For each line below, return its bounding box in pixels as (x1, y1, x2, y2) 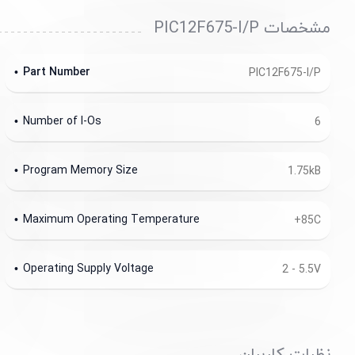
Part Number (22, 64, 90, 80)
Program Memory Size (22, 162, 138, 178)
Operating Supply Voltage (22, 261, 154, 277)
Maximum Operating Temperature (22, 212, 200, 227)
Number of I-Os (22, 113, 101, 129)
